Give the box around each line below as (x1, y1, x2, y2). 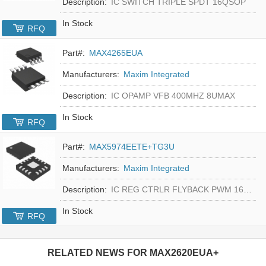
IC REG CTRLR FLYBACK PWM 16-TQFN (111, 184, 244, 194)
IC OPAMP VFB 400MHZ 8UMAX (111, 90, 236, 100)
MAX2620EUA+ (150, 247, 218, 258)
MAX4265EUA (89, 47, 143, 58)
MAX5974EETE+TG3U (89, 141, 175, 151)
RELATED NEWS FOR (47, 247, 150, 258)
